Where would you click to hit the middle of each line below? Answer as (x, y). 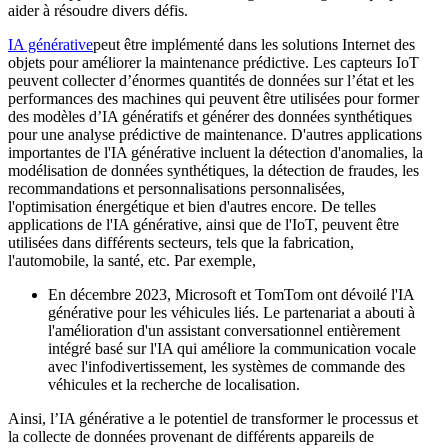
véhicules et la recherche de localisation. (174, 384)
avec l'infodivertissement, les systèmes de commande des (226, 366)
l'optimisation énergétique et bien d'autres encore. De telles (192, 206)
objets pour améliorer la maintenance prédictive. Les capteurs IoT (213, 62)
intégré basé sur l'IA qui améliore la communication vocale (232, 348)
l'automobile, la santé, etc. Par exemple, (134, 260)
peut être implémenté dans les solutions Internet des (254, 44)
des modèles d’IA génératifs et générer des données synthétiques (210, 116)
